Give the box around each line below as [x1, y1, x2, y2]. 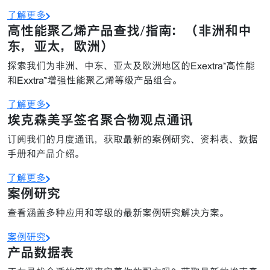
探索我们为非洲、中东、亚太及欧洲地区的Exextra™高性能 [7, 60, 255, 72]
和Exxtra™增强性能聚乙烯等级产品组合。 [7, 74, 182, 86]
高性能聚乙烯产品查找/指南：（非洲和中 [7, 22, 251, 39]
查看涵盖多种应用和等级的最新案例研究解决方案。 [7, 207, 229, 219]
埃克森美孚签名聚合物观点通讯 [7, 111, 193, 128]
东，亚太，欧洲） [7, 38, 113, 54]
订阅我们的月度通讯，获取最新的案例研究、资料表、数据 [7, 133, 258, 145]
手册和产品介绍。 [7, 148, 84, 160]
